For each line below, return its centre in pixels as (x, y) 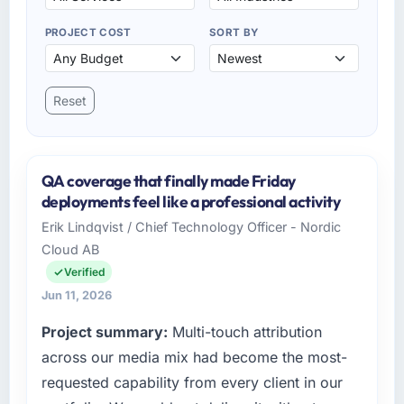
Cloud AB (70, 250)
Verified (84, 272)
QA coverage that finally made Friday (168, 181)
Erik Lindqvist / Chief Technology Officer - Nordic (191, 227)
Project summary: (104, 332)
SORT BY (234, 32)
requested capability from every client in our (192, 383)
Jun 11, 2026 (76, 296)
